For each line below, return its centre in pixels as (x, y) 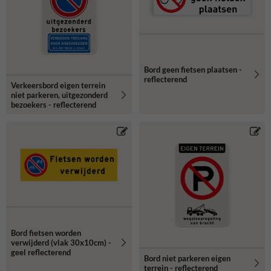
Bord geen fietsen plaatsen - (193, 69)
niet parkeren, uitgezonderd (59, 95)
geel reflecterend (41, 252)
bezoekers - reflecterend (54, 104)
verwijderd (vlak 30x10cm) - (61, 242)
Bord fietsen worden (46, 233)
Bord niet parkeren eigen (187, 258)
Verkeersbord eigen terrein (58, 85)
